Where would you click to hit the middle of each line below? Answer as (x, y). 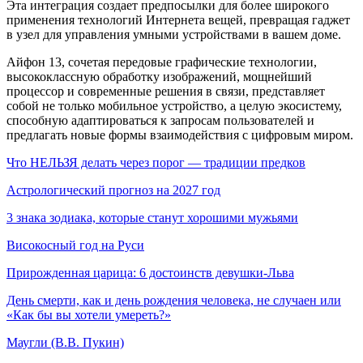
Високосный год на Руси (75, 246)
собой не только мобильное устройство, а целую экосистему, (174, 106)
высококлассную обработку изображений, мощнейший (159, 77)
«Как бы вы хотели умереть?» (89, 315)
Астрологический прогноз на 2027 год (113, 190)
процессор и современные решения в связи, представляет (166, 92)
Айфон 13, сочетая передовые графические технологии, (162, 62)
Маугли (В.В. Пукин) (65, 343)
